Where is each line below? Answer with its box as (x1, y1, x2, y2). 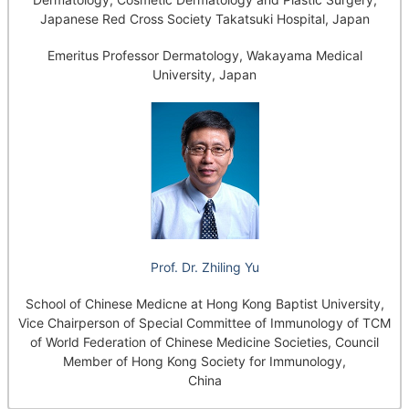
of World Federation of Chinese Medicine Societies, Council (30, 334, 379, 351)
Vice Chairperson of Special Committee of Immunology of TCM (18, 315, 391, 331)
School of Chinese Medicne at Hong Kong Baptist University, (25, 296, 384, 312)
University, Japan (152, 67, 257, 83)
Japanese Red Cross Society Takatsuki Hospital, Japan (39, 10, 370, 26)
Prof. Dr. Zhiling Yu (150, 258, 259, 275)
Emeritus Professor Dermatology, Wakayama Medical (47, 47, 362, 64)
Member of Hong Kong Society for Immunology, (63, 353, 346, 370)
